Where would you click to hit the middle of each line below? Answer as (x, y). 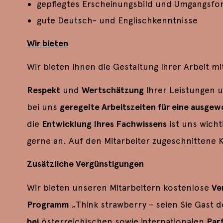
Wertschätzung (112, 90)
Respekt (43, 90)
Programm (48, 204)
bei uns (43, 107)
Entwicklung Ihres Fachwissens (104, 124)
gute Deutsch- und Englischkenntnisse (117, 20)
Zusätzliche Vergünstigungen (86, 164)
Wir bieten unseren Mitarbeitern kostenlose (119, 187)
